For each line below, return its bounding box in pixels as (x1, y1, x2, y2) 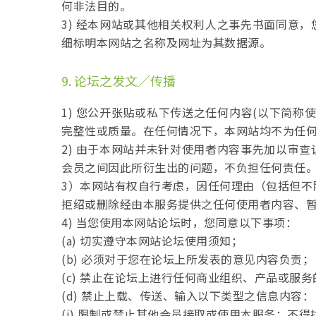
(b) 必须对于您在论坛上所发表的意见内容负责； (61, 250, 314, 267)
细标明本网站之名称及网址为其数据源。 (61, 34, 271, 51)
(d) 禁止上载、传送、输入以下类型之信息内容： (61, 287, 314, 304)
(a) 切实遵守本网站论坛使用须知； (61, 232, 243, 249)
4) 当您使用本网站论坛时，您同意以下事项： (61, 214, 297, 231)
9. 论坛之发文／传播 (61, 71, 176, 90)
